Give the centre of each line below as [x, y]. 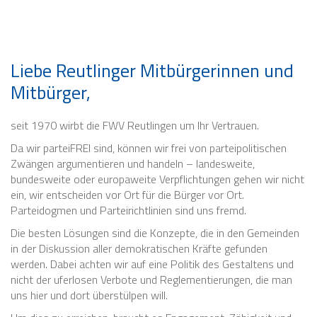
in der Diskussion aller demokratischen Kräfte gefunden [139, 248]
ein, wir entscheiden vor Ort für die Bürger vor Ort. [127, 195]
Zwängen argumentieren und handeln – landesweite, [133, 163]
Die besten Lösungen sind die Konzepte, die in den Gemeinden [155, 233]
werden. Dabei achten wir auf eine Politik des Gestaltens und [152, 264]
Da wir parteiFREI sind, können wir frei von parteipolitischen [149, 148]
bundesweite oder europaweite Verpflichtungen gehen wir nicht [157, 179]
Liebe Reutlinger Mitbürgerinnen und [152, 70]
